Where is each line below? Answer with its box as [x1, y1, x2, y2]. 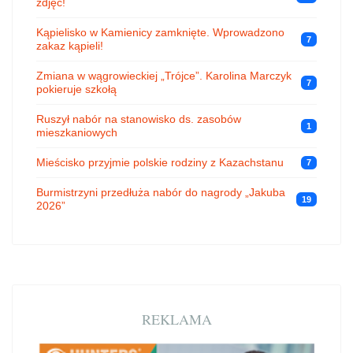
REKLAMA [141, 309, 212, 329]
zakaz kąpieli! [36, 39, 103, 52]
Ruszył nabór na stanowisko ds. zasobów [36, 112, 241, 125]
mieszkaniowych [36, 125, 117, 139]
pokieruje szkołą [36, 82, 117, 95]
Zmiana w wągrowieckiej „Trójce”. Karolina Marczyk [36, 69, 292, 82]
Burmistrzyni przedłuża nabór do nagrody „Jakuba [36, 185, 285, 199]
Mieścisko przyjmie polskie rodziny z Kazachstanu [36, 155, 284, 169]
